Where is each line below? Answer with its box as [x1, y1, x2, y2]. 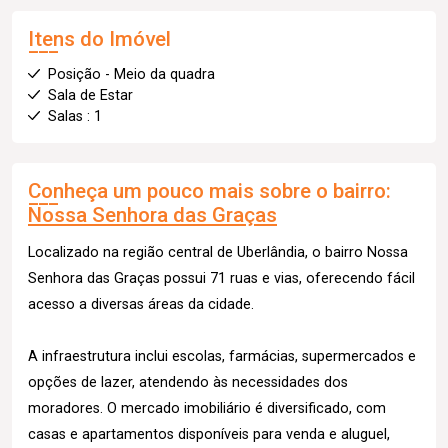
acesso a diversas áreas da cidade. [28, 295, 254, 313]
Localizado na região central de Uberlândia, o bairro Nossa [28, 243, 408, 261]
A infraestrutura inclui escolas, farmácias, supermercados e [28, 347, 416, 365]
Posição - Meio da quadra [48, 65, 215, 83]
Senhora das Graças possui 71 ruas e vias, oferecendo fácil [28, 269, 415, 287]
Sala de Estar [48, 86, 133, 104]
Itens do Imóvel [28, 26, 171, 51]
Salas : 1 [48, 107, 102, 125]
